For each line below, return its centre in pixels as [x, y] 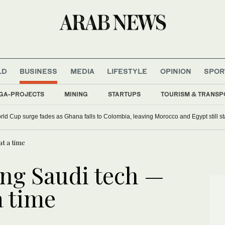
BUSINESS [39, 71]
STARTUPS [124, 94]
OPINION [176, 71]
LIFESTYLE [127, 71]
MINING [76, 94]
